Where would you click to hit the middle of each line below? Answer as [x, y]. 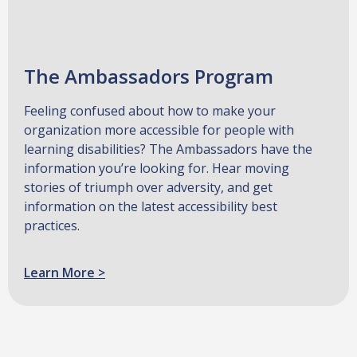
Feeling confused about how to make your [150, 110]
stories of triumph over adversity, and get [148, 187]
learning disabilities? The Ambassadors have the [168, 149]
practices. [52, 225]
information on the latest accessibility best [151, 206]
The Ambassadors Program [149, 76]
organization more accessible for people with [159, 129]
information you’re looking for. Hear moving [157, 168]
